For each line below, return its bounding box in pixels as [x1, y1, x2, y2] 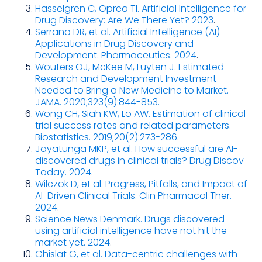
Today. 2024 [35, 166, 91, 180]
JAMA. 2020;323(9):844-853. [35, 95, 160, 109]
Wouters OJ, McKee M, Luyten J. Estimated [35, 60, 224, 74]
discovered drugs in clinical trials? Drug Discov [35, 154, 244, 168]
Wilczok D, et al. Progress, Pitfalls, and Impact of [35, 177, 247, 191]
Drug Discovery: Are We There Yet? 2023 [35, 13, 213, 27]
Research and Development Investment [35, 72, 216, 86]
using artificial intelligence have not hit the [35, 224, 227, 238]
